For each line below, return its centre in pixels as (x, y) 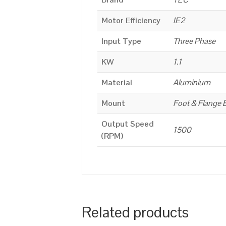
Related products (135, 212)
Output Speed (128, 124)
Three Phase (194, 41)
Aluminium (192, 82)
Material (117, 82)
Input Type (121, 41)
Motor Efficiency (131, 20)
